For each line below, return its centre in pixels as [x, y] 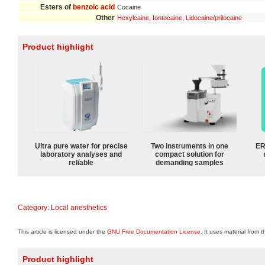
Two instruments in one [189, 146]
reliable [81, 162]
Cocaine [129, 7]
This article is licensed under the [62, 232]
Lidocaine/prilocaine [214, 18]
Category [33, 207]
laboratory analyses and [81, 154]
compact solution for [189, 154]
